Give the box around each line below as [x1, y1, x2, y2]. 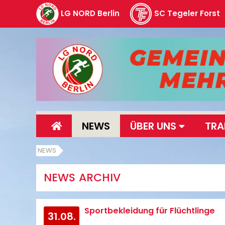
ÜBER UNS [130, 119, 179, 133]
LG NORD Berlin [61, 8, 120, 19]
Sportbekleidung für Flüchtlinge [84, 205, 215, 216]
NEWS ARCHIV [44, 170, 121, 185]
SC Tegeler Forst [154, 8, 220, 19]
